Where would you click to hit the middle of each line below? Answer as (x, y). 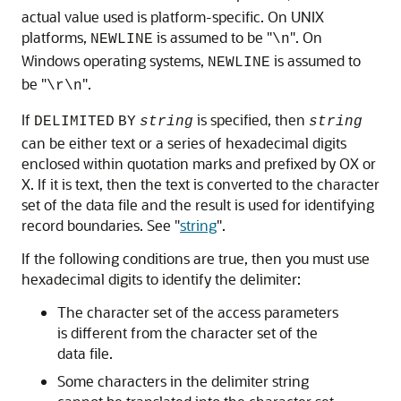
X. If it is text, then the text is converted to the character (200, 183)
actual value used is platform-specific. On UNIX (173, 16)
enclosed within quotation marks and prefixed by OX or (199, 163)
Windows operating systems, (115, 60)
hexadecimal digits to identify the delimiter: (161, 278)
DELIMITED (74, 121)
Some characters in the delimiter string (183, 380)
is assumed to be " (213, 37)
